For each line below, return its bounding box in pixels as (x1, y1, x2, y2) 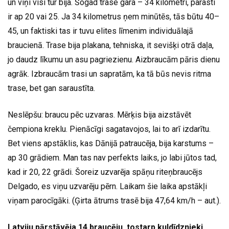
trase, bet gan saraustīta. (8, 83, 95, 94)
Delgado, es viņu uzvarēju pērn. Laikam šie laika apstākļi (8, 181, 207, 192)
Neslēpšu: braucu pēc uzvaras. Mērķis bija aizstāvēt (8, 110, 191, 120)
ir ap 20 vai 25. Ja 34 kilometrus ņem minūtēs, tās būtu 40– (8, 12, 219, 22)
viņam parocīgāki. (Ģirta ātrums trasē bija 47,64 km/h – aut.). (8, 196, 221, 206)
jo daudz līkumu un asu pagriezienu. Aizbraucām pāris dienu (8, 55, 220, 65)
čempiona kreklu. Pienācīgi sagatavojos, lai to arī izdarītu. (8, 124, 211, 134)
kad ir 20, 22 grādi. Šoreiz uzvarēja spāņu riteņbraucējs (8, 167, 202, 177)
